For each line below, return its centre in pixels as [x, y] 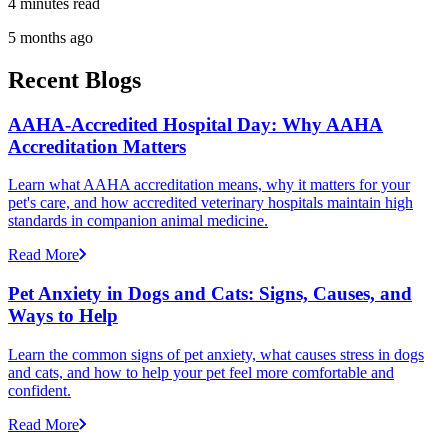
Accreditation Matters [97, 146]
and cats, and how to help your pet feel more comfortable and [201, 372]
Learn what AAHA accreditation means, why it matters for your [209, 185]
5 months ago [50, 37]
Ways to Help [63, 316]
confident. [39, 390]
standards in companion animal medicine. [138, 221]
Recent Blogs [74, 79]
